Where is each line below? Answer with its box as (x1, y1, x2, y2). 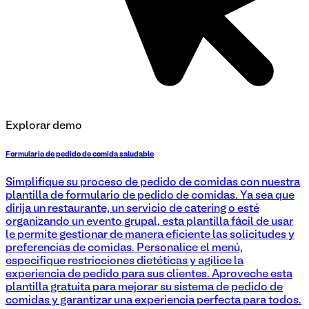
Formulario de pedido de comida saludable (6, 151, 154, 159)
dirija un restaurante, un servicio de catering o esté (6, 204, 259, 214)
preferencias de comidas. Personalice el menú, (6, 243, 243, 253)
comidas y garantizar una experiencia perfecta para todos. (6, 296, 301, 306)
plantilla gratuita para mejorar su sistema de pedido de (6, 283, 283, 292)
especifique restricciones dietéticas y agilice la (6, 257, 243, 266)
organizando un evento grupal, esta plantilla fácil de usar (6, 217, 293, 227)
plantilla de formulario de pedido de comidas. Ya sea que (6, 191, 295, 201)
